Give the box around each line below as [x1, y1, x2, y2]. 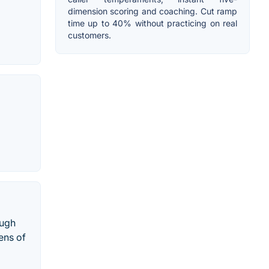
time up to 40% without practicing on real [68, 18, 237, 29]
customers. [68, 30, 111, 41]
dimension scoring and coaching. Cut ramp [68, 6, 237, 17]
